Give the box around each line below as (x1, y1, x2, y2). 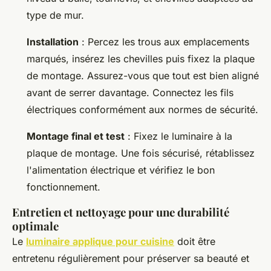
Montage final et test (27, 130, 125, 143)
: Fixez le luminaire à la (125, 130, 232, 143)
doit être (174, 235, 215, 248)
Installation (27, 36, 79, 48)
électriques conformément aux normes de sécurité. (27, 103, 258, 116)
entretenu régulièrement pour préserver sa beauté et (12, 252, 249, 265)
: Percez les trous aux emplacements (79, 36, 249, 48)
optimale (12, 218, 59, 234)
